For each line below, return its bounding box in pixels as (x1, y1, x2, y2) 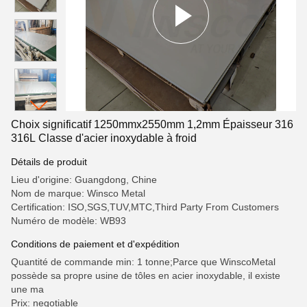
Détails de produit (11, 156, 87, 167)
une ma (11, 284, 44, 295)
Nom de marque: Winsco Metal (11, 188, 145, 199)
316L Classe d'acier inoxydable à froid (11, 132, 197, 144)
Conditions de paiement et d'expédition (11, 238, 180, 249)
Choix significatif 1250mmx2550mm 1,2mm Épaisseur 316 (11, 119, 293, 130)
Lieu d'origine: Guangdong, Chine (11, 174, 157, 185)
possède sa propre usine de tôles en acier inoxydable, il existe (11, 270, 280, 281)
